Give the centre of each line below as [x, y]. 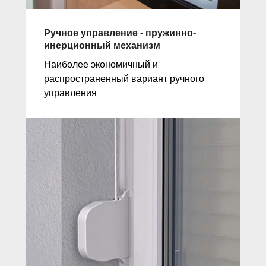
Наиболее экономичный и [101, 65]
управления [70, 93]
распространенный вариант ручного [124, 79]
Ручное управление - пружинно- [120, 33]
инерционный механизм [102, 46]
